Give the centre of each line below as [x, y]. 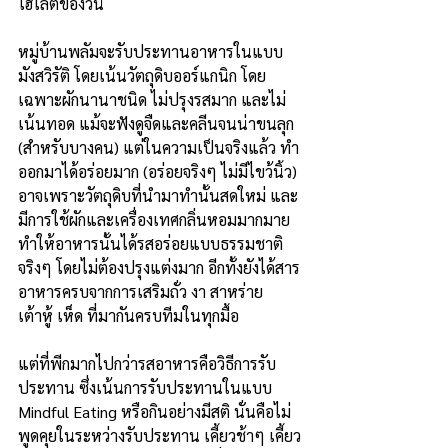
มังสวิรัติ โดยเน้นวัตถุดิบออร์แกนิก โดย [142, 76]
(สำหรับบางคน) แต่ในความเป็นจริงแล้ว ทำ [158, 148]
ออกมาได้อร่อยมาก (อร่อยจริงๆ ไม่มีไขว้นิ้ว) [159, 172]
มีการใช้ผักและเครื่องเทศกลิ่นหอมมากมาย [156, 220]
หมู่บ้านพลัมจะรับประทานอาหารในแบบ [150, 52]
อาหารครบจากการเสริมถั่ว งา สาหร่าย [142, 292]
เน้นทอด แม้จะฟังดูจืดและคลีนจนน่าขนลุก [158, 124]
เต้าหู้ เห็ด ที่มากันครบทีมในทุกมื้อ [128, 316]
